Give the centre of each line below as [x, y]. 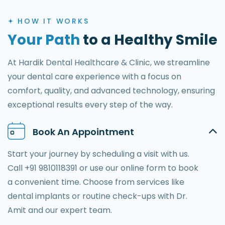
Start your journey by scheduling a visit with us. [98, 154]
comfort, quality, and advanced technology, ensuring [111, 90]
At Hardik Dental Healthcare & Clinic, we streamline [109, 62]
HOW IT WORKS [53, 21]
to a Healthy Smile [149, 40]
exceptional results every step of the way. [90, 104]
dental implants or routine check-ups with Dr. [97, 196]
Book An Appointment [83, 132]
